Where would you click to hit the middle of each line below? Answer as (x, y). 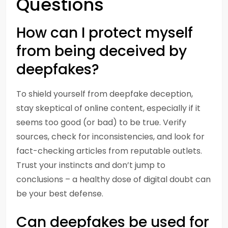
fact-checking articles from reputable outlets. (109, 151)
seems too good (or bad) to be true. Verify (101, 122)
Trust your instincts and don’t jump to (91, 165)
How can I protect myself (105, 33)
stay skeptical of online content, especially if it (108, 108)
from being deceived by (102, 51)
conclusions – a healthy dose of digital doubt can (113, 179)
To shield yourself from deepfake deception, (105, 94)
